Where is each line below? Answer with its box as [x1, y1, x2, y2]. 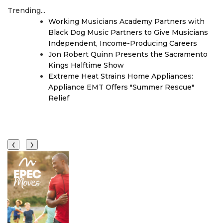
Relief [48, 94, 69, 103]
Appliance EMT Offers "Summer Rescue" [48, 83, 194, 92]
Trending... [7, 6, 45, 15]
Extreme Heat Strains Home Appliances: [48, 72, 193, 81]
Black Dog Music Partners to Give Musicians [48, 28, 208, 37]
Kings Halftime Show [48, 61, 124, 70]
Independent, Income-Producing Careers [48, 39, 197, 48]
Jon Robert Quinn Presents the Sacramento [48, 50, 208, 59]
